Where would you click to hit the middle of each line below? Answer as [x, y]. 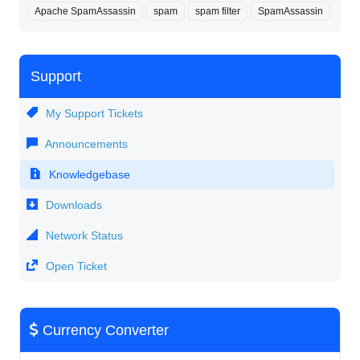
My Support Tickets [93, 114]
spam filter [218, 12]
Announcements [85, 144]
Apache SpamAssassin [85, 12]
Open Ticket [75, 266]
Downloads [72, 205]
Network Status [83, 236]
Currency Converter [104, 330]
